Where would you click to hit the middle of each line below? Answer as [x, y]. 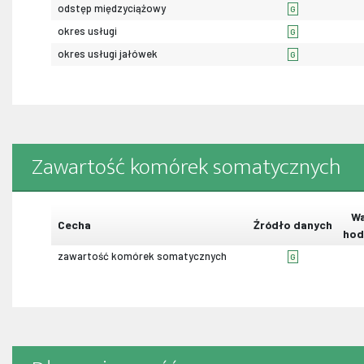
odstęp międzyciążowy [112, 9]
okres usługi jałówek [108, 54]
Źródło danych [292, 225]
